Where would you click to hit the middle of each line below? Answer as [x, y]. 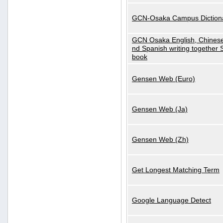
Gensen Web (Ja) [160, 109]
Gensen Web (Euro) [164, 79]
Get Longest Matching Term [176, 170]
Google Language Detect [171, 200]
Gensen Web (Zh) [160, 139]
